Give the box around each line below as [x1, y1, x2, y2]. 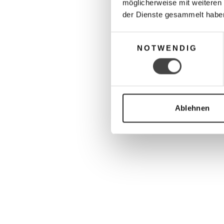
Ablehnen [174, 103, 210, 112]
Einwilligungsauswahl [110, 33, 180, 42]
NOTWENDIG [136, 43, 197, 52]
